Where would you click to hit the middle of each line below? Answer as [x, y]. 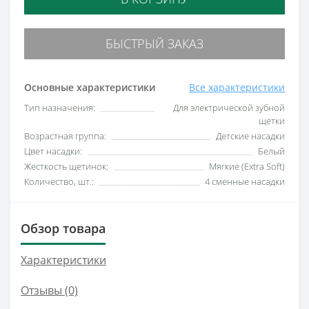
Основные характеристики [90, 87]
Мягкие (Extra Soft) [247, 166]
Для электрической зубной [229, 107]
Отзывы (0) [49, 290]
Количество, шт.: [59, 181]
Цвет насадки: [53, 151]
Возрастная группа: [65, 136]
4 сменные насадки [245, 181]
